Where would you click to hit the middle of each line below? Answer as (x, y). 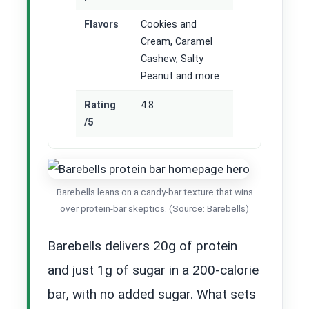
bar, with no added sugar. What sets (152, 294)
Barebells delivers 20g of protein (142, 246)
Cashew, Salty (172, 59)
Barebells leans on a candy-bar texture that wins (154, 191)
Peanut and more (180, 76)
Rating (100, 105)
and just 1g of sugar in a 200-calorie (153, 270)
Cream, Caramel (177, 41)
